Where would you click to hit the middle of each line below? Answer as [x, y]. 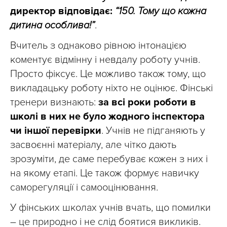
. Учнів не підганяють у [153, 131]
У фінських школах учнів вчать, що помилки [110, 208]
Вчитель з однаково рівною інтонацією [98, 46]
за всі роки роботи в [147, 103]
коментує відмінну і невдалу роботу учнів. [105, 60]
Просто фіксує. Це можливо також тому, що [108, 74]
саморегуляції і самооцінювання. [84, 188]
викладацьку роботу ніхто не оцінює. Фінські [111, 88]
